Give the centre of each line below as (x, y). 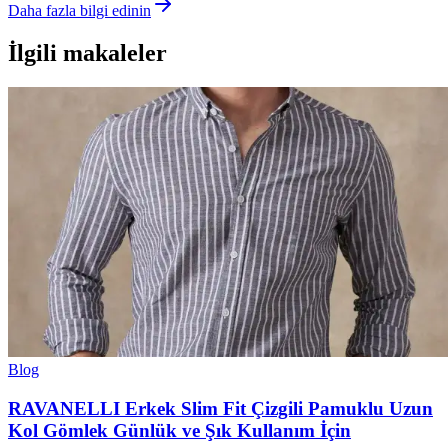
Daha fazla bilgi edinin (79, 11)
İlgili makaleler (87, 53)
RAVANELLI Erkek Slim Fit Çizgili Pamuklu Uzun (220, 408)
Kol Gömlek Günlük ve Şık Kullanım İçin (179, 430)
